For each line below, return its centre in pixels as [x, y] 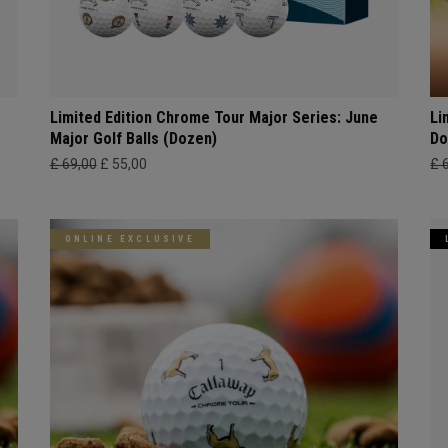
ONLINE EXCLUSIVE [129, 239]
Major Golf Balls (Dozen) [133, 139]
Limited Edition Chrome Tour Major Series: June [213, 118]
